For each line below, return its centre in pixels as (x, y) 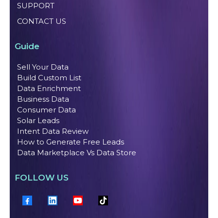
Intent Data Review (53, 131)
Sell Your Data (43, 67)
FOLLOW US (42, 178)
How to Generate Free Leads (71, 142)
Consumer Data (46, 110)
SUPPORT (36, 6)
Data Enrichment (49, 89)
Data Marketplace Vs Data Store (77, 153)
